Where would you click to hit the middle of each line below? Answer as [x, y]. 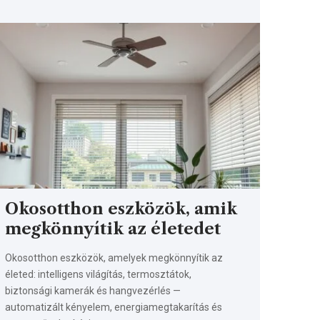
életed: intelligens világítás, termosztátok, [99, 274]
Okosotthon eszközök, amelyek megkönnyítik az [114, 257]
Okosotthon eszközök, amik [121, 209]
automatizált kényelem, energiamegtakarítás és [114, 307]
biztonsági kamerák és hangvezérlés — [93, 290]
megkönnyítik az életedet [113, 229]
